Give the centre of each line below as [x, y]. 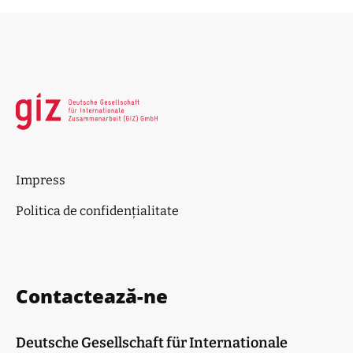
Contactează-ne [92, 296]
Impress [41, 180]
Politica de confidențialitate [97, 211]
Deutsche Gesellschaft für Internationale [152, 343]
